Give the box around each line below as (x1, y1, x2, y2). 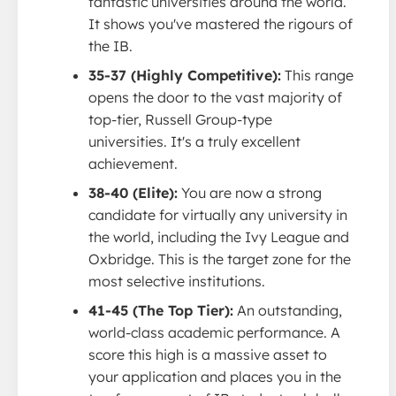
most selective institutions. (88, 271, 265, 290)
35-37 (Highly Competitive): (88, 65, 281, 84)
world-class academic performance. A (88, 323, 340, 341)
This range (281, 65, 354, 84)
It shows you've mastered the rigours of (88, 14, 353, 33)
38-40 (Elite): (88, 183, 178, 202)
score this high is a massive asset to (88, 345, 327, 363)
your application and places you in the (88, 367, 341, 385)
